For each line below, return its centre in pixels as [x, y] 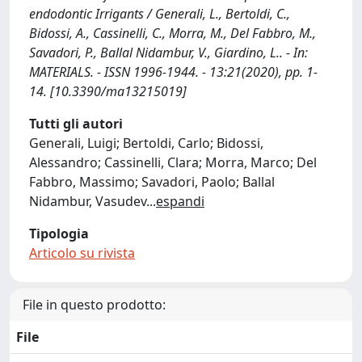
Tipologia [59, 233]
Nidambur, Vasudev [88, 201]
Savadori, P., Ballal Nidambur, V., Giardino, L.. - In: [168, 52]
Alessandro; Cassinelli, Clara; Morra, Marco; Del [173, 162]
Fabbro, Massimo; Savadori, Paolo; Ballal [152, 181]
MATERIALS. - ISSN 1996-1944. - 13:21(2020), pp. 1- [173, 72]
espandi [180, 201]
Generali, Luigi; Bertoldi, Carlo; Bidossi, [146, 143]
